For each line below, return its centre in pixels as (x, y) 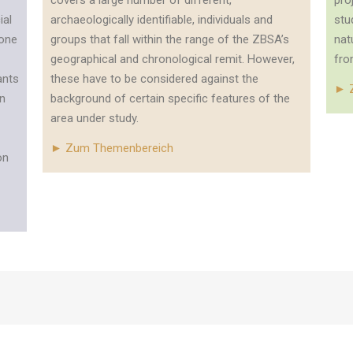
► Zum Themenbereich (111, 148)
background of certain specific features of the (170, 98)
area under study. (94, 118)
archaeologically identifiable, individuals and (161, 20)
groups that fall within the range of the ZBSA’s (169, 39)
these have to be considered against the (154, 79)
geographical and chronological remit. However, (172, 59)
